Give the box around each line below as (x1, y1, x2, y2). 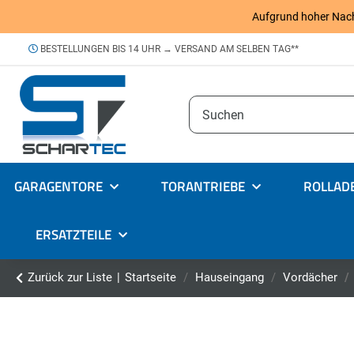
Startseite (125, 270, 176, 285)
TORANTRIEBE (161, 176, 245, 198)
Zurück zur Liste (28, 270, 112, 285)
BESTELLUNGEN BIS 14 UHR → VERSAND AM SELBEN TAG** (38, 43, 299, 55)
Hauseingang (195, 270, 264, 285)
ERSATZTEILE (36, 224, 111, 246)
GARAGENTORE (14, 176, 103, 198)
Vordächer (283, 270, 337, 285)
